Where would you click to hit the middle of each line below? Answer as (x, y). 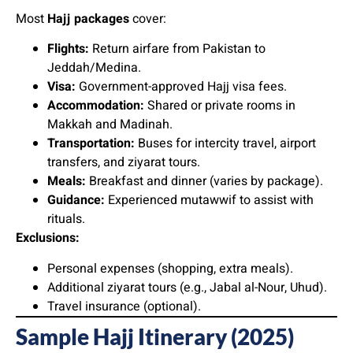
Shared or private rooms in (220, 106)
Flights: (68, 49)
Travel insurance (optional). (124, 306)
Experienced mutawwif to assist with (209, 201)
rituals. (66, 219)
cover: (148, 19)
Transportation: (91, 144)
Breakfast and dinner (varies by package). (204, 182)
